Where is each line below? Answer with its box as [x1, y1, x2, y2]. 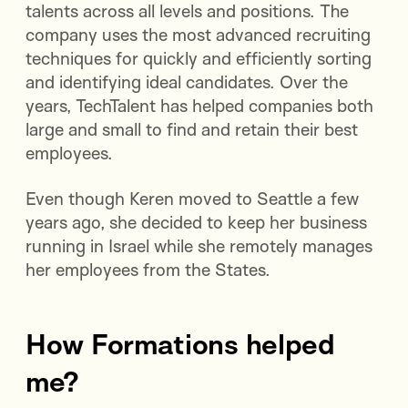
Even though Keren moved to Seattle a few [25, 188, 359, 210]
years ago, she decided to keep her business [25, 211, 367, 234]
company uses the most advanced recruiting [25, 24, 371, 46]
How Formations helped [25, 326, 335, 362]
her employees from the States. [25, 259, 270, 281]
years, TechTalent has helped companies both [25, 95, 373, 117]
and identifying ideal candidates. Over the [25, 71, 348, 94]
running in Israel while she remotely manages [25, 235, 372, 258]
